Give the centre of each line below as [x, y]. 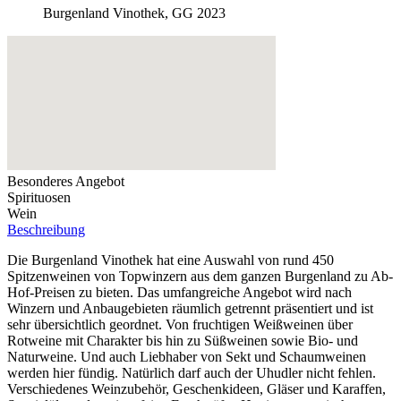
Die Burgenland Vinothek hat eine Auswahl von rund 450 [171, 260]
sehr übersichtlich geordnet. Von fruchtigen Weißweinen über [180, 325]
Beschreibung [46, 230]
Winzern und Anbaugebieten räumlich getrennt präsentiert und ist [190, 309]
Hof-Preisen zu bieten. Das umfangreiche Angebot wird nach [179, 293]
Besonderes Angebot [66, 182]
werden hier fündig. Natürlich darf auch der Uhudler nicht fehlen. [192, 373]
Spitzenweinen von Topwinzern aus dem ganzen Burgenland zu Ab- [200, 277]
